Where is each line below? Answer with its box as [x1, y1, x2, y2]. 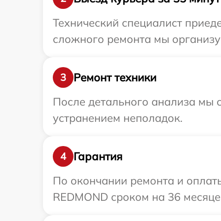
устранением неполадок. [53, 111, 183, 125]
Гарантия [74, 149, 122, 163]
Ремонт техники [74, 70, 156, 84]
